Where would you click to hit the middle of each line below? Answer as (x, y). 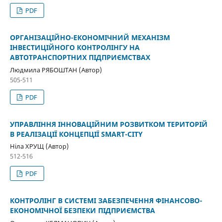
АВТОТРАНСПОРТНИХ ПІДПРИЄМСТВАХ (80, 57)
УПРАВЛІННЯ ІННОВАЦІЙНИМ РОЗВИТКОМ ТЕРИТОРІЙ (109, 124)
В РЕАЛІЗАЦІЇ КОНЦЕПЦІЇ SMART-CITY (76, 134)
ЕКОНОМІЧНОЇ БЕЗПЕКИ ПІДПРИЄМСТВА (82, 211)
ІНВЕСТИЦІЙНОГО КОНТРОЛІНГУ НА (75, 47)
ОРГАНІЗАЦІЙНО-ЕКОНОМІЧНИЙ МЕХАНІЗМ (90, 37)
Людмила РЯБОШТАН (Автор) (56, 70)
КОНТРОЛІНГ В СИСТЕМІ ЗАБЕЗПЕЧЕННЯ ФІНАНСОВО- (106, 201)
